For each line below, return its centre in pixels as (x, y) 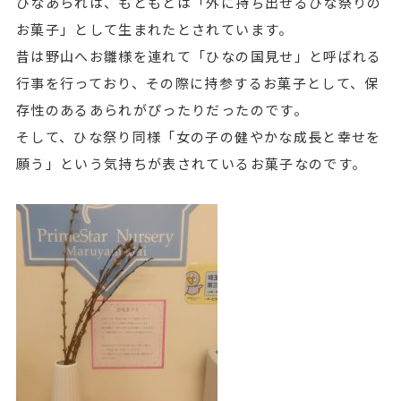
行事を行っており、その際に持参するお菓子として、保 (197, 83)
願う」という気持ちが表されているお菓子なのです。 (191, 163)
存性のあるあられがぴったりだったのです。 (162, 110)
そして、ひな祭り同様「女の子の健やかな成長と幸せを (198, 137)
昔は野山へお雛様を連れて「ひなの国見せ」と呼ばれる (199, 56)
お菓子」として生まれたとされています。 (154, 29)
